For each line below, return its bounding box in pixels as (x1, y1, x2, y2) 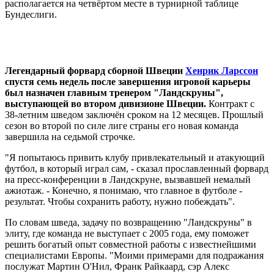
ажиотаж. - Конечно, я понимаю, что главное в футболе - (5, 185, 242, 196)
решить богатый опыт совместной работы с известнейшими (5, 239, 256, 250)
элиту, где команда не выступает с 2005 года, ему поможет (5, 228, 249, 239)
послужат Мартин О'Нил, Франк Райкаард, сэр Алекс (5, 261, 229, 272)
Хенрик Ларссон (185, 65, 258, 76)
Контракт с (206, 98, 254, 109)
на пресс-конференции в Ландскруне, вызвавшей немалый (5, 174, 251, 185)
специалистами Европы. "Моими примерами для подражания (5, 250, 264, 261)
